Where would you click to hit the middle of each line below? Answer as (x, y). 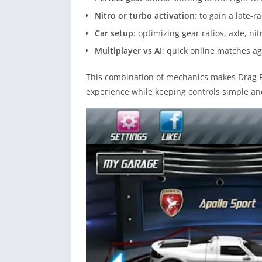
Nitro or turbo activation (145, 16)
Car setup (114, 33)
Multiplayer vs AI (128, 51)
